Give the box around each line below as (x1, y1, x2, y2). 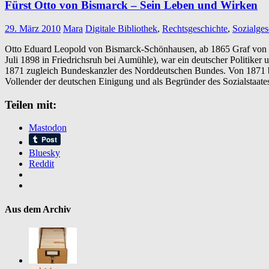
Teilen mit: (5, 98, 56, 111)
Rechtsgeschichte (162, 23, 228, 34)
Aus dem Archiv (5, 204, 71, 214)
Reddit (29, 159, 54, 169)
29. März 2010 (5, 23, 61, 34)
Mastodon (29, 122, 67, 133)
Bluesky (29, 148, 60, 159)
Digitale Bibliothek (85, 23, 157, 34)
